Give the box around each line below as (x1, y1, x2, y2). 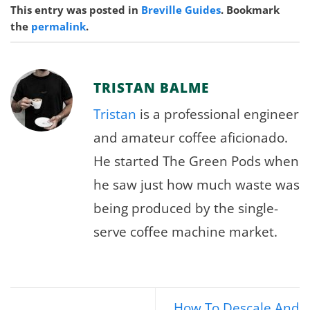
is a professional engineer (136, 104, 299, 123)
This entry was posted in (10, 2, 141, 17)
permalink (31, 19, 86, 34)
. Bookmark (221, 2, 280, 17)
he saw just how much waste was (93, 174, 300, 194)
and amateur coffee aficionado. (93, 127, 288, 147)
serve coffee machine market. (93, 221, 277, 241)
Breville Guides (141, 2, 221, 17)
